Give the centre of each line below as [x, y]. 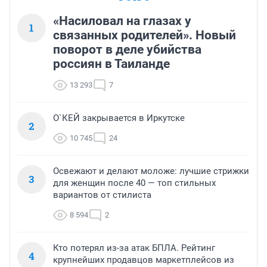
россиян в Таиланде [111, 63]
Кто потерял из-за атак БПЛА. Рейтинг [134, 248]
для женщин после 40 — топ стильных [134, 183]
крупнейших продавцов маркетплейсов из [144, 260]
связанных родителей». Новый [145, 35]
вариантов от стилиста [102, 195]
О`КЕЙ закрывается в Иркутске [119, 118]
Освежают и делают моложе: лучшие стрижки [151, 171]
